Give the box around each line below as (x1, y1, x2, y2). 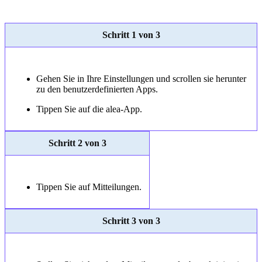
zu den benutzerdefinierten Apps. (36, 84, 158, 95)
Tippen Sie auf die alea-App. (36, 104, 142, 115)
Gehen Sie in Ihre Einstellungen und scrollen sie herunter (36, 74, 246, 84)
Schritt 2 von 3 (48, 138, 106, 149)
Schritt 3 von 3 (102, 216, 160, 226)
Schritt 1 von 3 (102, 30, 160, 40)
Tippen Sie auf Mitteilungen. (36, 182, 142, 192)
